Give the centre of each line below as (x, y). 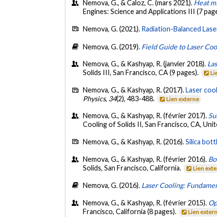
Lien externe (183, 99)
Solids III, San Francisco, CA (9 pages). (142, 73)
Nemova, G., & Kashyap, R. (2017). (134, 90)
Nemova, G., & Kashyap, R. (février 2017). (146, 115)
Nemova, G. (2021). (112, 29)
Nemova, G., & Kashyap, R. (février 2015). (146, 202)
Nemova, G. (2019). (112, 46)
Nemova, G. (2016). (112, 186)
